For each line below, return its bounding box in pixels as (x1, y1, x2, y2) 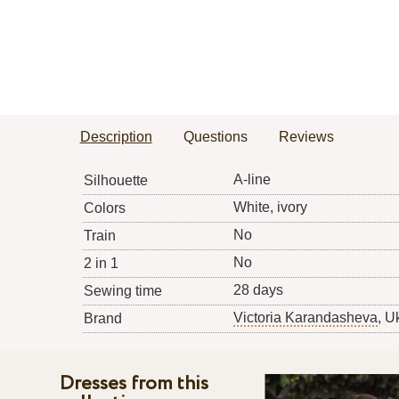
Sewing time (83, 283, 162, 299)
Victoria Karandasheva (232, 310, 378, 326)
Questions (183, 129, 248, 145)
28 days (232, 282, 283, 298)
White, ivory (232, 199, 307, 216)
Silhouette (83, 173, 148, 189)
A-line (232, 172, 271, 188)
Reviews (278, 129, 334, 145)
